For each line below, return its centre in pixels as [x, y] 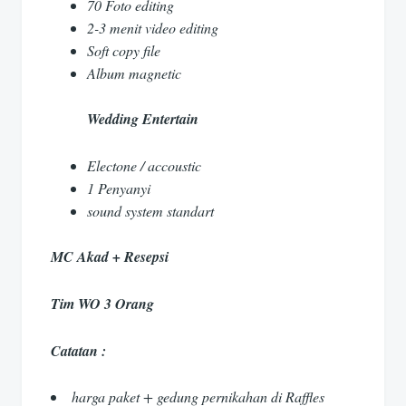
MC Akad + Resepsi [110, 257]
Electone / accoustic [144, 165]
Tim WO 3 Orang [102, 304]
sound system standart [150, 210]
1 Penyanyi [119, 188]
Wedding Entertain [143, 119]
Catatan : [78, 350]
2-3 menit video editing [153, 27]
